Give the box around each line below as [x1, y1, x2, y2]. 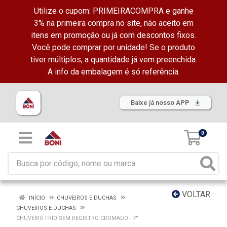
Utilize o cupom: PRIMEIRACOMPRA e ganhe [33, 6, 194, 16]
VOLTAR [180, 190, 210, 199]
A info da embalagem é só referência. [47, 67, 180, 77]
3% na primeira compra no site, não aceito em [33, 18, 194, 28]
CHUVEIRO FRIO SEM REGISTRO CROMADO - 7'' [16, 215, 138, 221]
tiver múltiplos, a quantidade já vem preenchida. [30, 55, 197, 64]
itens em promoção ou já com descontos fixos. [31, 30, 196, 40]
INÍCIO [27, 195, 45, 201]
